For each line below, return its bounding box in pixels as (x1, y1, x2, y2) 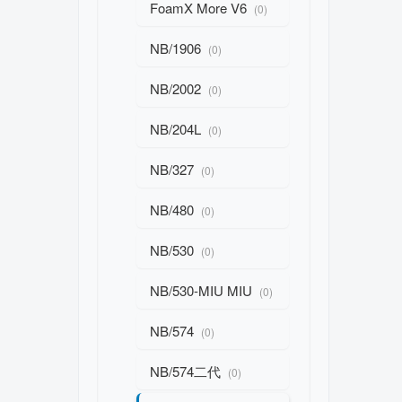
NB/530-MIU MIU (150, 281, 256, 300)
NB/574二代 (150, 362, 224, 380)
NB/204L (150, 119, 205, 138)
